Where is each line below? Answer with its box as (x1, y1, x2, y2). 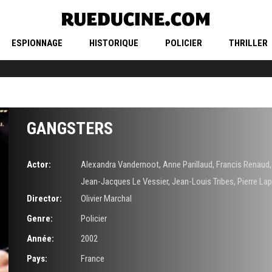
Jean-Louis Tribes (171, 176, 234, 188)
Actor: (27, 159, 51, 171)
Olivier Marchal (80, 193, 132, 205)
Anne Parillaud (162, 159, 212, 171)
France (80, 253, 104, 265)
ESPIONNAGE (11, 38, 63, 49)
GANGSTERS (27, 118, 113, 139)
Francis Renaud (216, 159, 270, 171)
